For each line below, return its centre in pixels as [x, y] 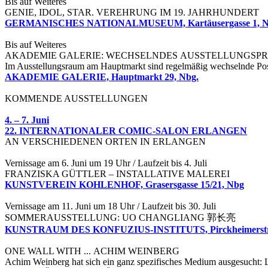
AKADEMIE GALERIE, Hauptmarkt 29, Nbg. [102, 77]
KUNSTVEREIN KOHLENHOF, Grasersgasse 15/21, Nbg [124, 185]
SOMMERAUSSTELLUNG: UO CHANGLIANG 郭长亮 [120, 218]
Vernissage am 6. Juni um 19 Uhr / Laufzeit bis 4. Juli [106, 163]
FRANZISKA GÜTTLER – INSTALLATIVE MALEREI [117, 174]
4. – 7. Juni [27, 120]
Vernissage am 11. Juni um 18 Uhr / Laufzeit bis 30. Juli [110, 206]
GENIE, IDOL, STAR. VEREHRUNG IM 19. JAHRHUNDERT [132, 13]
